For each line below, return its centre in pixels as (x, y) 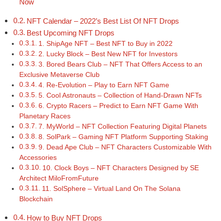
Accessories (38, 158)
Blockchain (36, 199)
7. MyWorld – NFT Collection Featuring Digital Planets (122, 127)
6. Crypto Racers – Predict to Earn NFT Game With (118, 106)
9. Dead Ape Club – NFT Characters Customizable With (125, 147)
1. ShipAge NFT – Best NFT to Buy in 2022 (105, 44)
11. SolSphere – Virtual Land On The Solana (111, 189)
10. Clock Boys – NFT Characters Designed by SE (120, 168)
